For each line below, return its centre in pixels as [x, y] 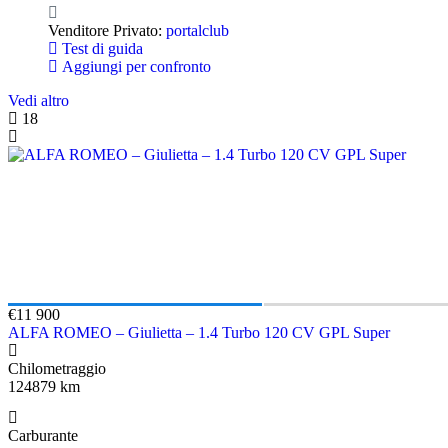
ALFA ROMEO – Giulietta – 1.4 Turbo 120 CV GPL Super [199, 332]
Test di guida [100, 48]
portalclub [197, 30]
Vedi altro [38, 100]
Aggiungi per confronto [134, 66]
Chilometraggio [57, 368]
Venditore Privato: [107, 30]
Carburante [43, 435]
